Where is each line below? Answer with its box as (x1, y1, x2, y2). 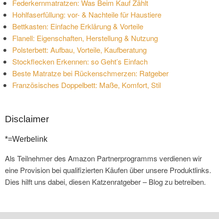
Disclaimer (5, 113, 49, 124)
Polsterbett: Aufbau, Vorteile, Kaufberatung (12, 44, 147, 55)
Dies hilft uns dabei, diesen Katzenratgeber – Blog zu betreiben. (5, 176, 206, 187)
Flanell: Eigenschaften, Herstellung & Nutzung (12, 32, 158, 43)
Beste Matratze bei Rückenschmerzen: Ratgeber (12, 67, 169, 78)
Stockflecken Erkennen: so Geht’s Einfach (12, 56, 148, 66)
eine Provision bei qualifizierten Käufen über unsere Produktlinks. (5, 164, 211, 175)
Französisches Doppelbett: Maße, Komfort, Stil (12, 79, 161, 90)
